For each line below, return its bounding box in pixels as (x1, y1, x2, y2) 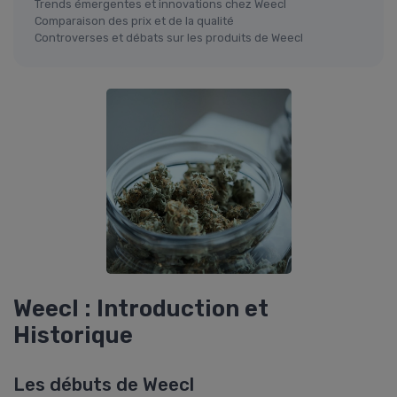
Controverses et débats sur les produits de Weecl (35, 31, 303, 45)
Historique (13, 322, 133, 349)
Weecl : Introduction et (13, 295, 269, 323)
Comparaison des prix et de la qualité (35, 14, 234, 28)
